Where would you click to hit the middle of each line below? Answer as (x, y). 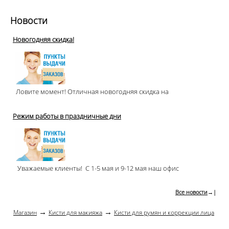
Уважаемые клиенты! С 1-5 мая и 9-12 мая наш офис (96, 168)
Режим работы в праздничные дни (67, 116)
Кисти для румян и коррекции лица (164, 212)
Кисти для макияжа (75, 212)
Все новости (191, 192)
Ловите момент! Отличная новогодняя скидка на (91, 91)
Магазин (25, 212)
